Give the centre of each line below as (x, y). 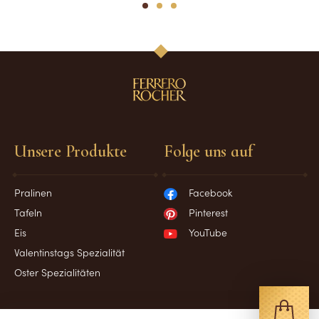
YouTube (208, 232)
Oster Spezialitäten (57, 272)
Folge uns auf (208, 151)
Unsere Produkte (70, 151)
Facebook (210, 192)
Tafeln (28, 212)
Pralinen (33, 192)
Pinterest (208, 212)
